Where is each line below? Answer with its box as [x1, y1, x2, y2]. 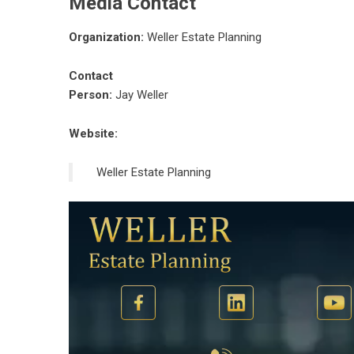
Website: [69, 126, 118, 141]
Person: [69, 88, 112, 103]
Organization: [69, 30, 144, 45]
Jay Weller [112, 88, 168, 103]
